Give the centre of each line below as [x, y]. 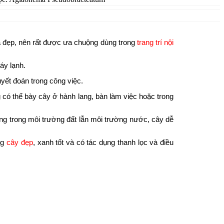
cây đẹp [20, 142]
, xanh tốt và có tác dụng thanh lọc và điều [103, 142]
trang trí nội [155, 42]
